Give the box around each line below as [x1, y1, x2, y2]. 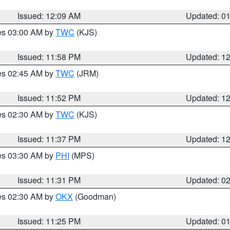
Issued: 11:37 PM [17, 133, 81, 145]
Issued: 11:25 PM [17, 215, 81, 227]
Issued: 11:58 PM [17, 51, 81, 63]
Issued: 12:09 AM [17, 10, 81, 22]
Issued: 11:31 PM [17, 174, 81, 186]
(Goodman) [73, 190, 116, 202]
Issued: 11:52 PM [17, 92, 81, 104]
